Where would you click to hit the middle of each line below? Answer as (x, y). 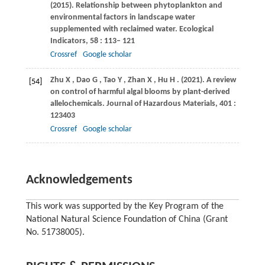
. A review (219, 80)
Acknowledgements (79, 180)
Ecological (196, 29)
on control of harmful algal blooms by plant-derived (140, 92)
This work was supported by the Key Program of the (125, 206)
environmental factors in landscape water (122, 17)
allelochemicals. (78, 104)
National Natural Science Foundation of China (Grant (127, 219)
